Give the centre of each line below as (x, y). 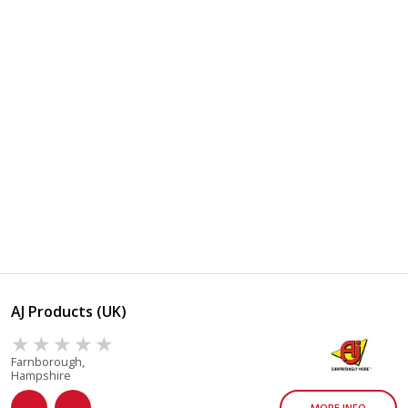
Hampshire (41, 376)
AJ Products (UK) (69, 312)
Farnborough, (48, 362)
